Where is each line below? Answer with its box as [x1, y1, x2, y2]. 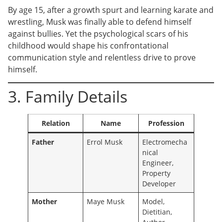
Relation [41, 118, 70, 128]
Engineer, [142, 158, 174, 168]
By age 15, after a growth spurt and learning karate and [8, 4, 214, 15]
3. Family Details [8, 86, 127, 108]
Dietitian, [142, 207, 172, 217]
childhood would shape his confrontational [8, 40, 168, 51]
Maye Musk [87, 197, 125, 207]
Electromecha [142, 137, 188, 147]
